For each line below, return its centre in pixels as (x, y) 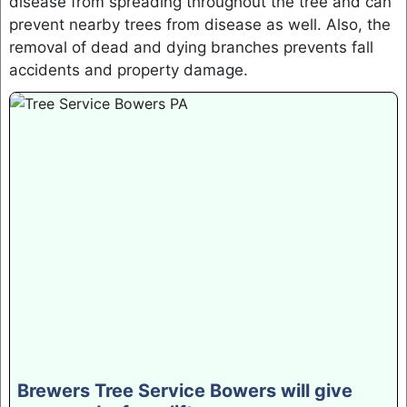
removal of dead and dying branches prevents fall (191, 47)
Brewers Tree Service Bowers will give (184, 391)
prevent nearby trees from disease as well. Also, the (199, 24)
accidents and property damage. (128, 69)
